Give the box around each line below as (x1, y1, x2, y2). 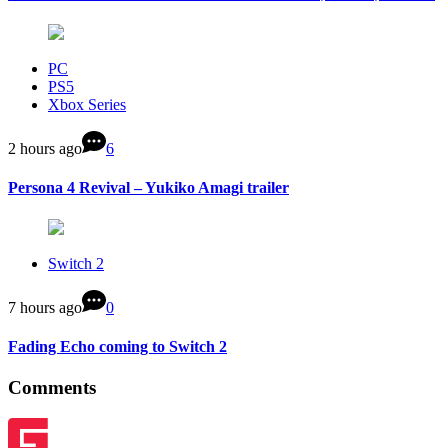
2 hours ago (8, 140, 82, 158)
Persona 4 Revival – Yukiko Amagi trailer (8, 179, 289, 197)
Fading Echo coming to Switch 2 (8, 337, 227, 355)
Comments (8, 377, 96, 399)
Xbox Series (48, 96, 126, 114)
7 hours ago (8, 298, 82, 316)
